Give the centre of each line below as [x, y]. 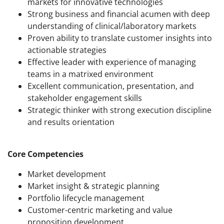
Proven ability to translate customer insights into [120, 38]
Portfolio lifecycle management [86, 198]
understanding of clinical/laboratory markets [112, 26]
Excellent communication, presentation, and [111, 86]
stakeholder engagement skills [85, 98]
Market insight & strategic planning [93, 186]
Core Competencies [45, 154]
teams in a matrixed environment [90, 74]
